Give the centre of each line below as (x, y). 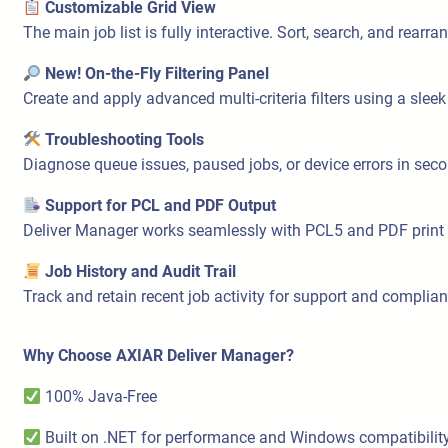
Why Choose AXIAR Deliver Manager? (158, 356)
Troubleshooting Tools (125, 140)
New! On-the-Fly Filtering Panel (157, 74)
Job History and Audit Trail (141, 272)
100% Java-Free (99, 397)
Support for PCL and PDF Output (161, 206)
